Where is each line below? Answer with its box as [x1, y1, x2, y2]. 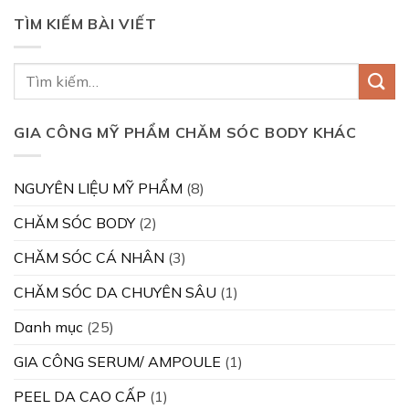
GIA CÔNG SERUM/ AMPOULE [14, 351, 221, 371]
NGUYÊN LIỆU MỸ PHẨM [14, 178, 183, 197]
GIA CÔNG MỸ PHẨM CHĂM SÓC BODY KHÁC [14, 123, 357, 142]
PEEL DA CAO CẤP [14, 386, 146, 405]
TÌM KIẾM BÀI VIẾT [14, 15, 157, 34]
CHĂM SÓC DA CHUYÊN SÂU [14, 282, 216, 301]
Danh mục [14, 317, 83, 336]
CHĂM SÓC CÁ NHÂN [14, 247, 164, 267]
